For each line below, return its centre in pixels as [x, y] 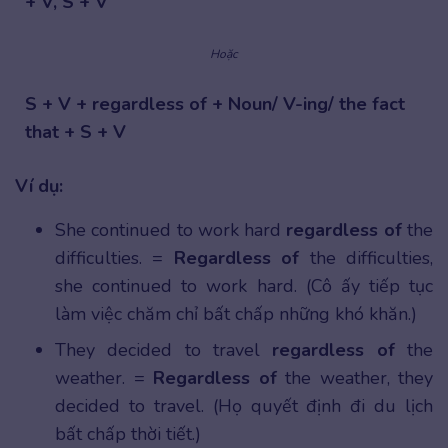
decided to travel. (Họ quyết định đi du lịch [244, 405]
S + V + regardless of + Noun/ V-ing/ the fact [215, 103]
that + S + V [75, 131]
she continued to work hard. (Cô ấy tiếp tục [244, 285]
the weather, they [354, 377]
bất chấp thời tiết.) [128, 433]
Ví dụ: [39, 185]
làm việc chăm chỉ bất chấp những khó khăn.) [236, 313]
